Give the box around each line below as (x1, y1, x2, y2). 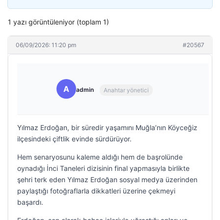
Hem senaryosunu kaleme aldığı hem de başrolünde (17, 153, 183, 161)
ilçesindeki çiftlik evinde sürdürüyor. (17, 135, 132, 143)
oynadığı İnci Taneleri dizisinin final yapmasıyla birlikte (17, 164, 190, 172)
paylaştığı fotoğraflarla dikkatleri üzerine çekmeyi (17, 187, 175, 195)
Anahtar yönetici (104, 86, 149, 94)
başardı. (17, 198, 43, 206)
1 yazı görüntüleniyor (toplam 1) (8, 18, 109, 26)
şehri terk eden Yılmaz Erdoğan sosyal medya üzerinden (17, 175, 197, 184)
